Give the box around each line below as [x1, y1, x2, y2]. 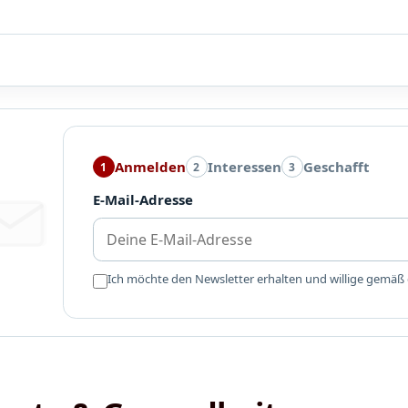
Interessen [207, 158, 281, 177]
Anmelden [114, 158, 186, 177]
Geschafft [302, 158, 370, 177]
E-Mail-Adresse [92, 190, 193, 209]
